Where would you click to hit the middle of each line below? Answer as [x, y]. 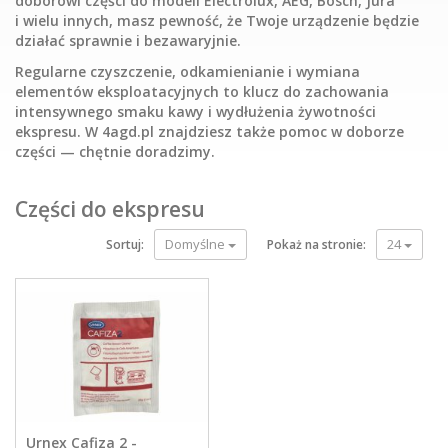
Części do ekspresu [110, 209]
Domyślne [196, 244]
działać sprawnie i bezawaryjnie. [128, 41]
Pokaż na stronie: [316, 245]
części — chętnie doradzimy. [115, 151]
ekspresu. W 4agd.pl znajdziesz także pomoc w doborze [209, 131]
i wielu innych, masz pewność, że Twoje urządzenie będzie [217, 21]
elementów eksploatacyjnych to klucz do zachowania [202, 91]
